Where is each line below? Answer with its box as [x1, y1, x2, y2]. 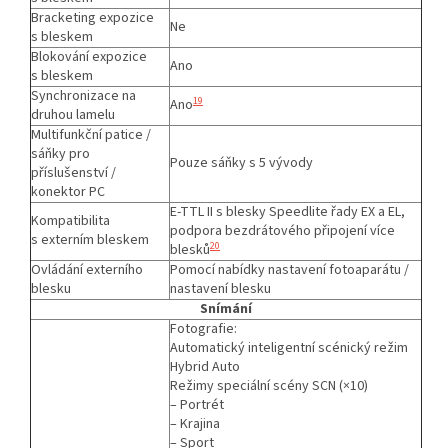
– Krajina [170, 413, 220, 434]
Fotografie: [170, 318, 237, 339]
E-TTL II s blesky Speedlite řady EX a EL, [170, 201, 405, 222]
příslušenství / [31, 162, 116, 183]
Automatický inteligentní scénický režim [170, 337, 408, 358]
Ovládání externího [31, 259, 143, 280]
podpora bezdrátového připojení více [170, 220, 395, 241]
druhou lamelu [31, 104, 115, 125]
